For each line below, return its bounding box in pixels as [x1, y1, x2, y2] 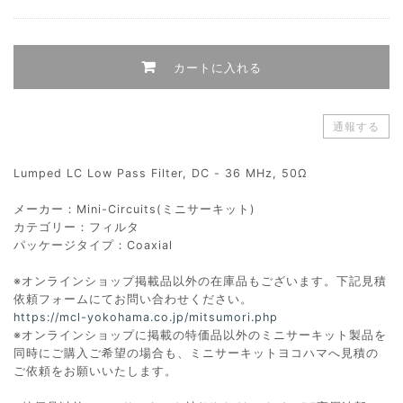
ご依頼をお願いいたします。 [13, 363, 177, 378]
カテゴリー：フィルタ [13, 219, 139, 234]
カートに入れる [174, 59, 262, 75]
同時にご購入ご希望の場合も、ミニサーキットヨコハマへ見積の [13, 345, 379, 360]
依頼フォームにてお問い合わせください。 [13, 291, 253, 306]
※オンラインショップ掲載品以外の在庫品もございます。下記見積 [13, 273, 387, 288]
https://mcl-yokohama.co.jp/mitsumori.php [13, 309, 278, 324]
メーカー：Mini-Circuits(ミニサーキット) [13, 201, 255, 216]
